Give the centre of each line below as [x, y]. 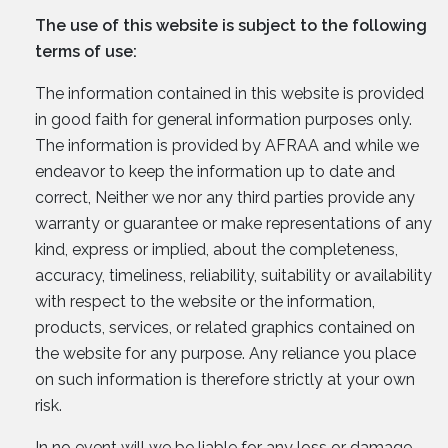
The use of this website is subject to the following [231, 25]
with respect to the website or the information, [205, 301]
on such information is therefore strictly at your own [225, 379]
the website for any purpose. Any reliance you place [225, 353]
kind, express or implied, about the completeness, [216, 249]
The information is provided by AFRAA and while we [227, 145]
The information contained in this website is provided [229, 93]
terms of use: [86, 51]
